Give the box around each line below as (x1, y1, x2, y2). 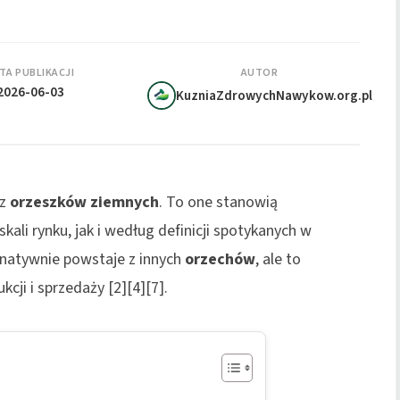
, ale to (255, 247, 301, 271)
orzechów (185, 247, 255, 271)
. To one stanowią (159, 190, 278, 213)
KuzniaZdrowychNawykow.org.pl (175, 85, 372, 105)
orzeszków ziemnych (10, 190, 159, 213)
